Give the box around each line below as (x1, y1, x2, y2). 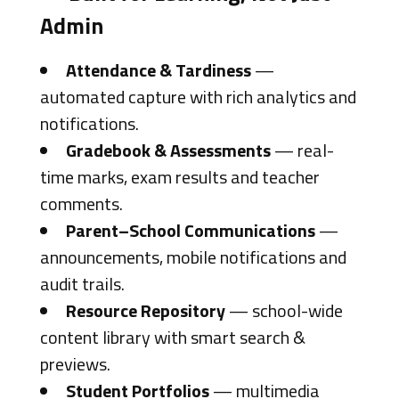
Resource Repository (65, 297, 225, 324)
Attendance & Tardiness (65, 56, 251, 84)
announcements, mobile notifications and (39, 243, 346, 271)
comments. (39, 190, 123, 217)
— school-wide (224, 297, 343, 324)
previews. (39, 350, 110, 378)
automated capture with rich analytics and (39, 83, 356, 110)
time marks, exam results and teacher (39, 163, 320, 191)
